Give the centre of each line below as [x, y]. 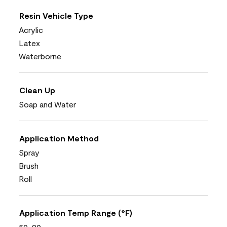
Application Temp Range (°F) [76, 212]
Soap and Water [47, 104]
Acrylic [31, 29]
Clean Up [37, 90]
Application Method [59, 138]
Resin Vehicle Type [56, 15]
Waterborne [40, 56]
